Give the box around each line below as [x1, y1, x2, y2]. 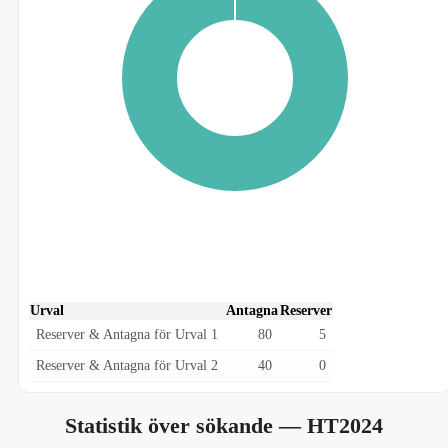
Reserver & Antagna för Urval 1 [36, 327, 218, 343]
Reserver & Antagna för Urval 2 [36, 358, 218, 374]
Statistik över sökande [65, 413, 279, 439]
